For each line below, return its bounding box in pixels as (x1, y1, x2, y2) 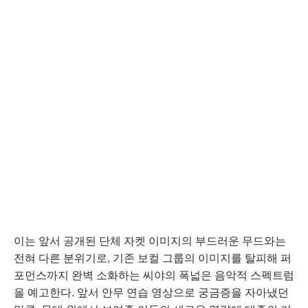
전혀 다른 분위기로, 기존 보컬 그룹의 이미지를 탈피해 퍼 (14, 250, 291, 265)
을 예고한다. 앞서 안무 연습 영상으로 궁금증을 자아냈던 (14, 284, 289, 300)
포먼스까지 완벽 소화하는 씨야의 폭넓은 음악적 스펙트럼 (14, 267, 294, 283)
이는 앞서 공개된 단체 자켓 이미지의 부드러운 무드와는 (14, 232, 286, 248)
